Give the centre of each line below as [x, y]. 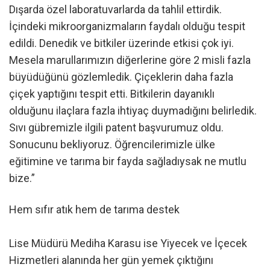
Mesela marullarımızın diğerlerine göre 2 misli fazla [130, 60]
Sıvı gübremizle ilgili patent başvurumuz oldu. [116, 128]
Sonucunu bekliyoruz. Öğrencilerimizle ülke [112, 145]
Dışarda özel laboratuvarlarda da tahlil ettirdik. [115, 10]
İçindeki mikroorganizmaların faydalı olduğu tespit [127, 27]
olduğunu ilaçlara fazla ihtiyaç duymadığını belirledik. [133, 111]
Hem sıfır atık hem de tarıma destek [94, 209]
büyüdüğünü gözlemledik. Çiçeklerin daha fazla [121, 77]
